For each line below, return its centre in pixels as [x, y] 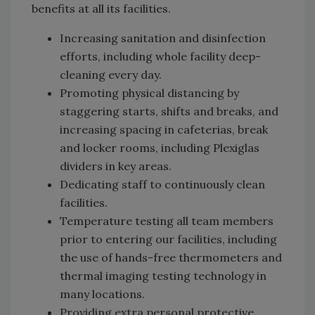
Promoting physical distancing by [149, 92]
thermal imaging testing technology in [163, 275]
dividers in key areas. [116, 166]
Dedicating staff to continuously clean [162, 184]
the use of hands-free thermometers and [171, 257]
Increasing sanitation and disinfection [163, 38]
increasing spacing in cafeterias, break [164, 129]
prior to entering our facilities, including [168, 239]
